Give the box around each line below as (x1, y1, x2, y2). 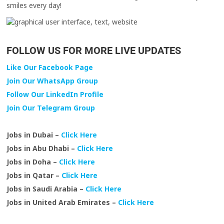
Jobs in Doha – (6, 157, 59, 167)
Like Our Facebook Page (6, 62, 93, 72)
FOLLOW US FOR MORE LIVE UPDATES (6, 44, 181, 57)
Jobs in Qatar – (6, 170, 62, 180)
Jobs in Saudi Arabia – (6, 184, 86, 194)
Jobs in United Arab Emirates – (6, 197, 118, 207)
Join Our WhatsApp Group (6, 76, 98, 86)
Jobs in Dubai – (6, 130, 61, 140)
